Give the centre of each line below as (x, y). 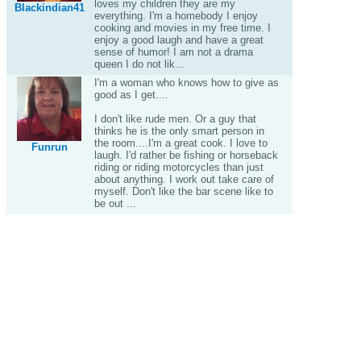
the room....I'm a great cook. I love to (180, 143)
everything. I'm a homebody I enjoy (176, 16)
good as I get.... (131, 95)
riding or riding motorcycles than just (178, 167)
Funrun (49, 147)
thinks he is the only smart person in (179, 131)
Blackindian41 (49, 8)
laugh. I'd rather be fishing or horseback (186, 155)
